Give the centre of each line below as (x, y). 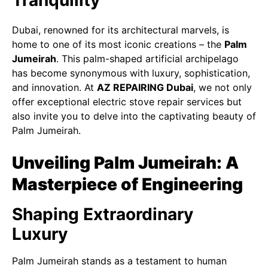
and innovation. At (54, 87)
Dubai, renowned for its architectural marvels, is (121, 30)
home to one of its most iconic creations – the (118, 44)
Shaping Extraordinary (103, 214)
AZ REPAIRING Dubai (145, 87)
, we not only (223, 87)
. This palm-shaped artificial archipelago (147, 59)
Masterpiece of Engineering (127, 184)
